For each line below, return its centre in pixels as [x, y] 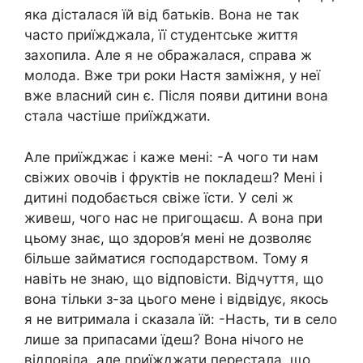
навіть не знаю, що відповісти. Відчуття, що [174, 278]
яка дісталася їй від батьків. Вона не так [162, 15]
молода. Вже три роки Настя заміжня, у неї [172, 75]
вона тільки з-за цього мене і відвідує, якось [176, 299]
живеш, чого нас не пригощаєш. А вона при [173, 218]
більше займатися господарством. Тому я [167, 258]
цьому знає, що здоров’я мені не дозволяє [168, 238]
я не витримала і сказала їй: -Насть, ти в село [181, 319]
